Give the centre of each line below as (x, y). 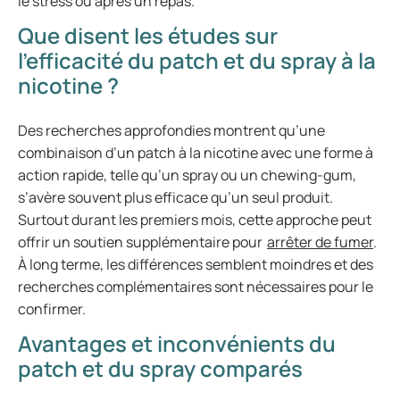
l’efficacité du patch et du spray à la (197, 60)
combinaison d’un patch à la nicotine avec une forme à (196, 153)
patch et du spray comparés (160, 368)
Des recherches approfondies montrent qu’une (171, 130)
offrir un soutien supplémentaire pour (142, 242)
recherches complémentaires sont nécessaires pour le (196, 287)
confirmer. (52, 309)
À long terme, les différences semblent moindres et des (196, 264)
